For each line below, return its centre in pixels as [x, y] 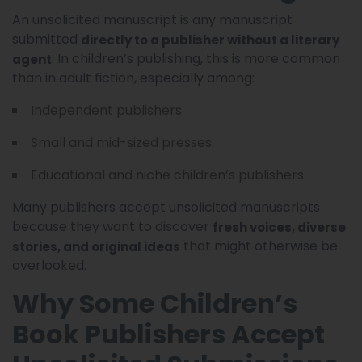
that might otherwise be [259, 246]
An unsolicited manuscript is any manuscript [152, 19]
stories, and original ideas [96, 246]
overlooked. [49, 265]
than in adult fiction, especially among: [133, 78]
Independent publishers [106, 110]
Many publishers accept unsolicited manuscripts [166, 207]
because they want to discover [112, 226]
